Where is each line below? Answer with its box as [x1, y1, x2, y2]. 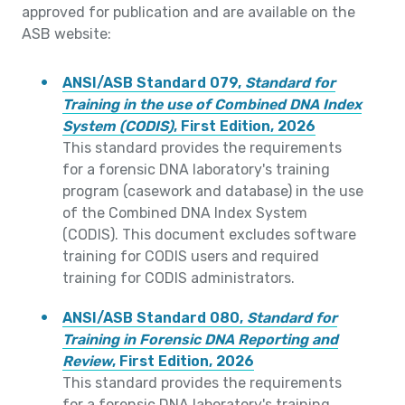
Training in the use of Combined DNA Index [62, 96, 362, 114]
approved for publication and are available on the [22, 4, 355, 22]
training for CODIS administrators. [62, 269, 295, 287]
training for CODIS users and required [62, 248, 319, 266]
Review [62, 353, 112, 371]
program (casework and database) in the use [62, 183, 363, 201]
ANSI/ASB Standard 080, [62, 309, 247, 327]
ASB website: [22, 25, 115, 43]
